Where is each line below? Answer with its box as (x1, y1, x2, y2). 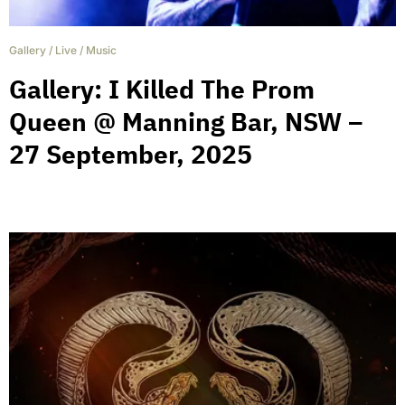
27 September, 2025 (9, 137, 252, 171)
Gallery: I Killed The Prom (9, 71, 315, 106)
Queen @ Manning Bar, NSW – (9, 104, 363, 138)
